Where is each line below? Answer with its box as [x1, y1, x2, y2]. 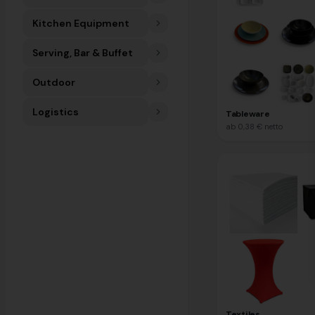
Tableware [226, 108, 270, 120]
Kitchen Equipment [32, 17, 129, 30]
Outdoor [32, 76, 75, 89]
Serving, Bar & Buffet [32, 46, 133, 59]
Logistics [32, 105, 79, 118]
